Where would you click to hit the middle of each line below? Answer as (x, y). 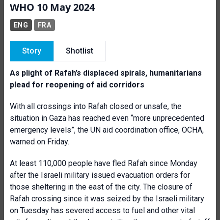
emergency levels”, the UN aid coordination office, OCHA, (107, 130)
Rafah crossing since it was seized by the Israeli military (107, 199)
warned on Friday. (40, 142)
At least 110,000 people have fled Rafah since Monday (104, 163)
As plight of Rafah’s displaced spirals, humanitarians (106, 73)
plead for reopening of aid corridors (77, 85)
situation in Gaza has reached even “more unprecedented (107, 118)
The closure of (168, 187)
